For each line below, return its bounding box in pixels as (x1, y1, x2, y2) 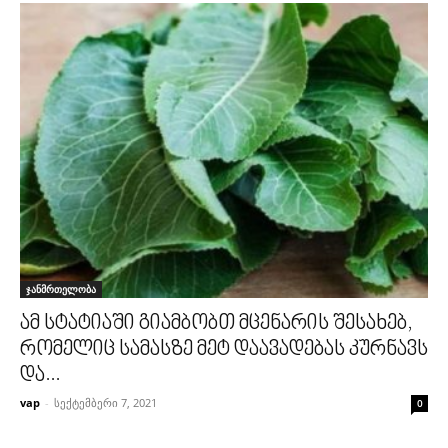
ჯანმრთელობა (26, 282, 96, 297)
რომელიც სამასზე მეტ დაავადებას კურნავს (20, 338, 428, 363)
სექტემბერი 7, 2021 (54, 395, 157, 411)
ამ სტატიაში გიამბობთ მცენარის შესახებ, (20, 312, 413, 337)
